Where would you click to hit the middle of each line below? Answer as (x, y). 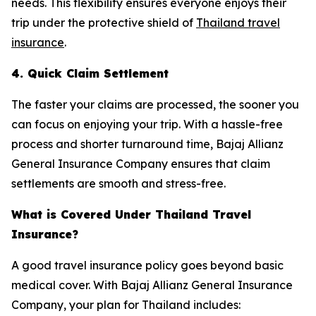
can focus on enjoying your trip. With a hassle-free (147, 124)
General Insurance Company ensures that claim (141, 163)
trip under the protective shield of (104, 22)
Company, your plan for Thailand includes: (126, 304)
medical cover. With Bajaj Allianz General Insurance (152, 285)
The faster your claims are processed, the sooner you (155, 104)
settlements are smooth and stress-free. (119, 183)
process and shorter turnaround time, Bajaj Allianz (147, 144)
